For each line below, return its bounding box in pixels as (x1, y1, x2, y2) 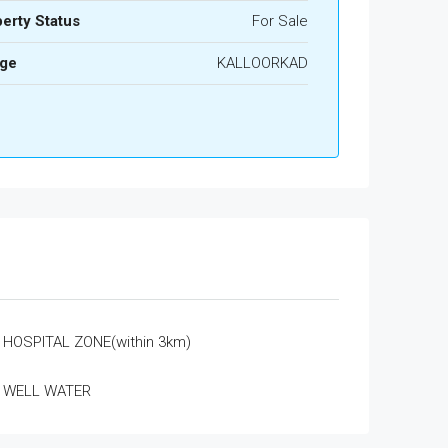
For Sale (251, 12, 308, 30)
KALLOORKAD (216, 54, 308, 72)
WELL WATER (2, 382, 91, 400)
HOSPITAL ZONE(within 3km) (2, 333, 191, 351)
